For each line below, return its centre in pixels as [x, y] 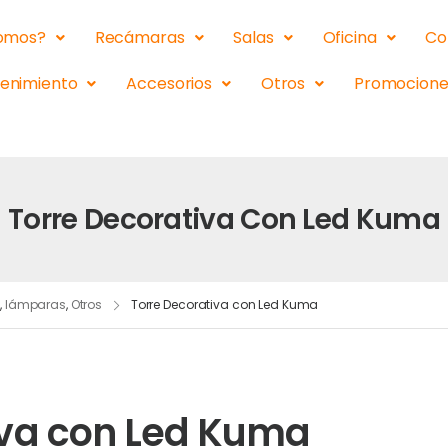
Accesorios [169, 83]
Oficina [349, 37]
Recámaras [139, 37]
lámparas [35, 304]
